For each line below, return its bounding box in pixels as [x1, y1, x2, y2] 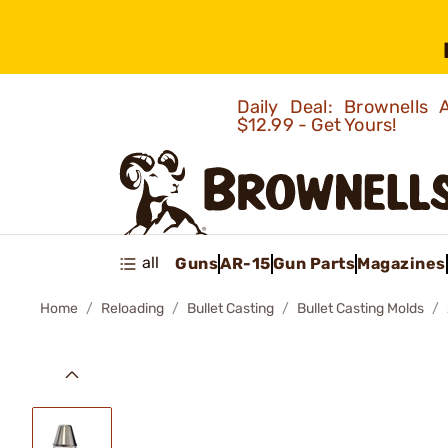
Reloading [101, 300, 164, 317]
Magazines [357, 253, 446, 273]
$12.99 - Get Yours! [236, 114, 401, 136]
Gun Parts [272, 253, 355, 273]
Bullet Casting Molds [297, 300, 424, 317]
